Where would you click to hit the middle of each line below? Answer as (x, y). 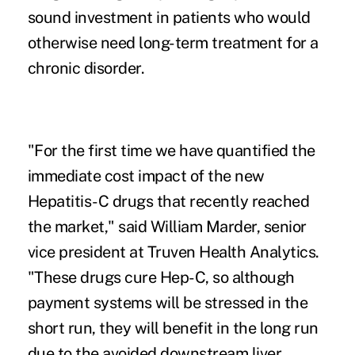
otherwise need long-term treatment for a (173, 43)
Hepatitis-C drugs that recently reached (168, 202)
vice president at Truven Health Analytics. (173, 252)
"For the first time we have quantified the (171, 151)
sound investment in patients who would (169, 18)
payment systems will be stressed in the (168, 303)
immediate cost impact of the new (146, 176)
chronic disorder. (86, 69)
